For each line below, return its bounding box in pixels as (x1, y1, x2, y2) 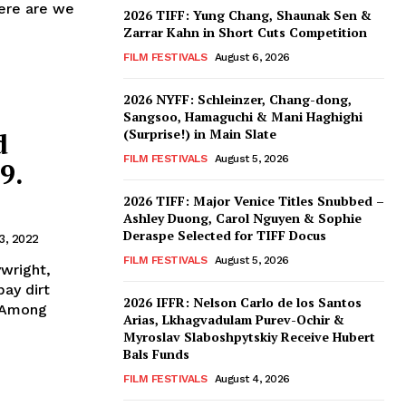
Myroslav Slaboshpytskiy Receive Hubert (123, 328, 375, 346)
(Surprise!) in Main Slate (123, 125, 276, 143)
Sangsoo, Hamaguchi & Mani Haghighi (123, 108, 362, 126)
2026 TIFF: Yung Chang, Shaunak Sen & (123, 6, 372, 24)
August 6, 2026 (214, 51, 290, 64)
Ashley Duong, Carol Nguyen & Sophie (123, 209, 362, 227)
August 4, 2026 (214, 372, 290, 386)
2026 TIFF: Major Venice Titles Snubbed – (123, 192, 384, 210)
